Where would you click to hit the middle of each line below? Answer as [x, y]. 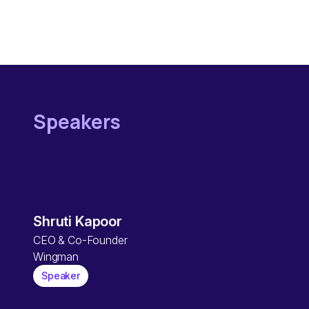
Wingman [56, 257]
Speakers [77, 121]
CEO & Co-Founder [80, 240]
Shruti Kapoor [78, 221]
